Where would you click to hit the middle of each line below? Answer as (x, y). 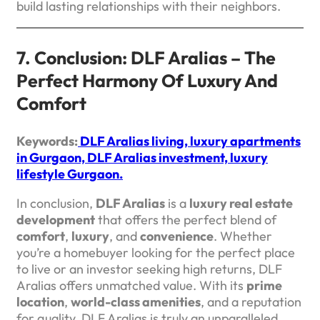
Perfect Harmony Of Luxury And (147, 80)
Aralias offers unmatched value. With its (131, 285)
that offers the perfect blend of (186, 219)
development (56, 219)
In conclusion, (56, 203)
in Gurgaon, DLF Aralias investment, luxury (142, 157)
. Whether (243, 236)
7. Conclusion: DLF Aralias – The (146, 57)
